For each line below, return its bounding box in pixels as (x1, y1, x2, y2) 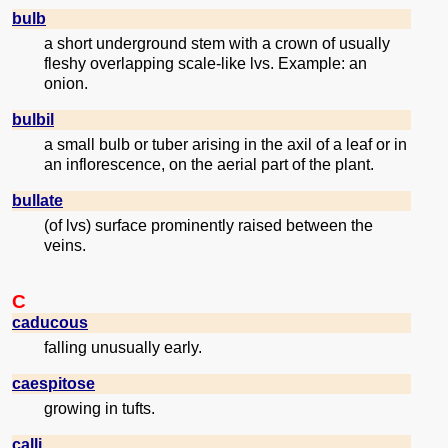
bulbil (12, 111, 54, 129)
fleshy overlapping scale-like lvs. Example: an (44, 55, 367, 73)
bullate (12, 192, 63, 210)
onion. (44, 75, 88, 93)
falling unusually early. (44, 339, 202, 357)
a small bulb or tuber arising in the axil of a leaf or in (44, 136, 407, 154)
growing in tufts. (44, 400, 155, 418)
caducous (12, 314, 88, 332)
